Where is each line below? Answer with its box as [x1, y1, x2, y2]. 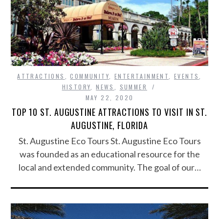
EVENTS [174, 72, 199, 81]
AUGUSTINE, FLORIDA [71, 119, 148, 132]
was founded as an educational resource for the [19, 149, 200, 160]
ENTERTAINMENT [114, 72, 169, 81]
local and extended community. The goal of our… [18, 162, 201, 173]
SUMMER [119, 83, 148, 91]
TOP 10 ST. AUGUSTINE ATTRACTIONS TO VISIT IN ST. [11, 106, 208, 119]
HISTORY [62, 83, 91, 91]
